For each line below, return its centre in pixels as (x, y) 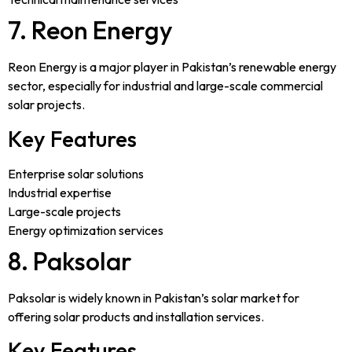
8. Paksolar (70, 260)
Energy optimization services (86, 230)
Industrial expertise (60, 192)
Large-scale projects (64, 211)
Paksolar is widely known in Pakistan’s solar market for (154, 297)
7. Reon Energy (90, 30)
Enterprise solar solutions (76, 173)
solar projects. (46, 105)
